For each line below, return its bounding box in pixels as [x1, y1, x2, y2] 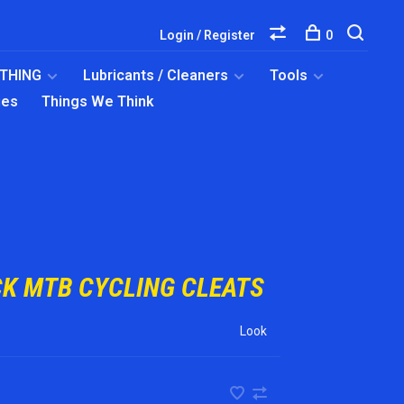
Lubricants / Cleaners [83, 67, 228, 84]
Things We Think [41, 93, 154, 110]
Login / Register [160, 28, 255, 42]
